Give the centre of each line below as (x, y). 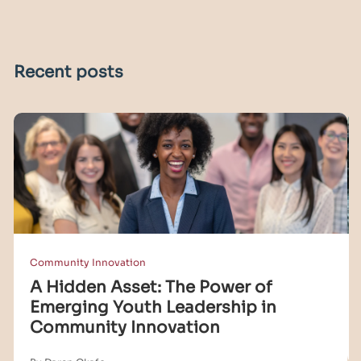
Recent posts (68, 73)
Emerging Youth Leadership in (153, 308)
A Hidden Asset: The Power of (151, 288)
